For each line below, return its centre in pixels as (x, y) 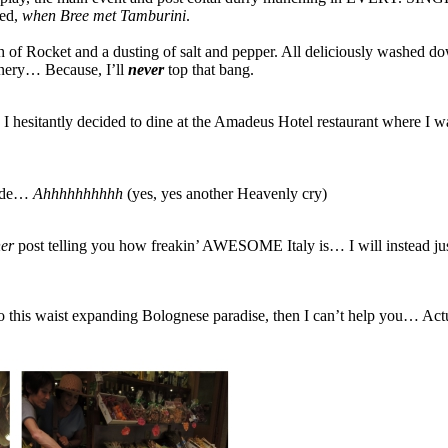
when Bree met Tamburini (104, 15)
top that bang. (211, 69)
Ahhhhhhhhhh (78, 193)
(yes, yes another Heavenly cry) (225, 193)
